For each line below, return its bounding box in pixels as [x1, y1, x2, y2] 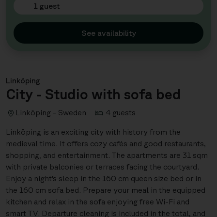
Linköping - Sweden [15, 108, 86, 117]
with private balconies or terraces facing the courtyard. [6, 162, 199, 171]
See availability [81, 29, 136, 37]
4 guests [106, 108, 136, 117]
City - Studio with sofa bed [6, 86, 181, 102]
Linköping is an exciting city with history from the [6, 127, 181, 136]
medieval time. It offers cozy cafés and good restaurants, [6, 139, 206, 148]
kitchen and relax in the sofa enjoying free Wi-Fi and [6, 197, 189, 206]
